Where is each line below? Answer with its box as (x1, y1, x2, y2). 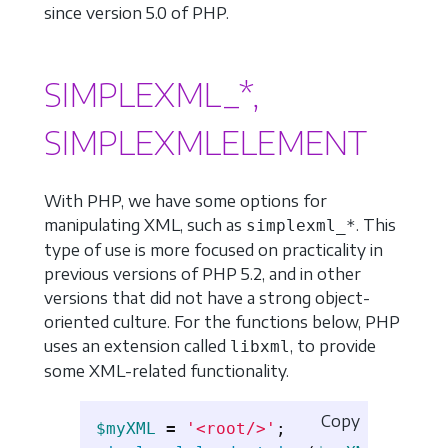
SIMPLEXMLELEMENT (44, 122, 367, 163)
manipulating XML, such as (44, 214, 246, 235)
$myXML (96, 418, 156, 438)
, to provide (290, 335, 376, 356)
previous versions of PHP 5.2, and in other (44, 263, 361, 284)
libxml (230, 336, 290, 356)
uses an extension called (44, 335, 230, 356)
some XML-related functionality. (44, 360, 289, 381)
